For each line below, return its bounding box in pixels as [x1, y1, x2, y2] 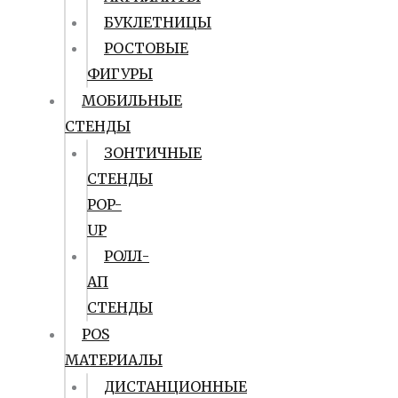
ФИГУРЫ [87, 65, 153, 83]
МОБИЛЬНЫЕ [82, 92, 182, 109]
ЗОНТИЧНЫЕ [104, 144, 202, 162]
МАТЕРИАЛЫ [65, 351, 163, 369]
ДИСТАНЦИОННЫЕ [104, 378, 247, 395]
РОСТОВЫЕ [104, 39, 188, 57]
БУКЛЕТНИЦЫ [104, 13, 211, 31]
